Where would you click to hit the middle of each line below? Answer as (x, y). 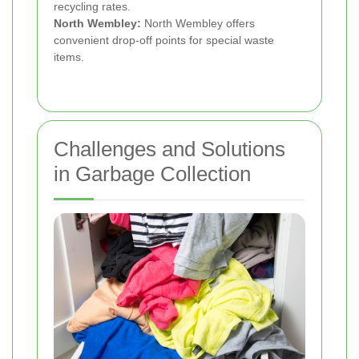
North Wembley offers (198, 24)
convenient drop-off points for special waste (164, 40)
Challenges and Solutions (169, 149)
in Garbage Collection (152, 174)
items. (69, 57)
